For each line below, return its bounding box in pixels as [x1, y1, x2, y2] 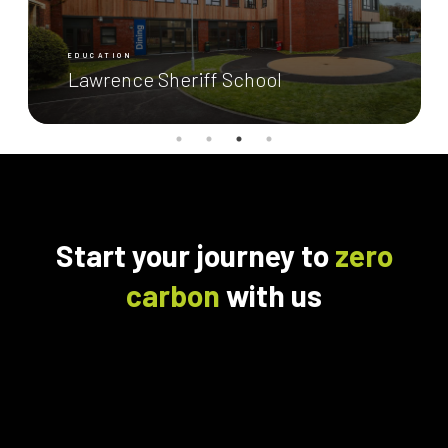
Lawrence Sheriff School [67, 66, 282, 91]
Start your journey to [55, 236, 335, 273]
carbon [126, 276, 220, 313]
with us [220, 276, 322, 313]
